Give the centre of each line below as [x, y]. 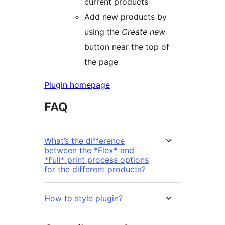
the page [101, 62]
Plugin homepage [77, 85]
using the [103, 31]
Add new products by [126, 16]
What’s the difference [84, 140]
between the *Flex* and [89, 150]
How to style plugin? [83, 198]
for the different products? [95, 169]
